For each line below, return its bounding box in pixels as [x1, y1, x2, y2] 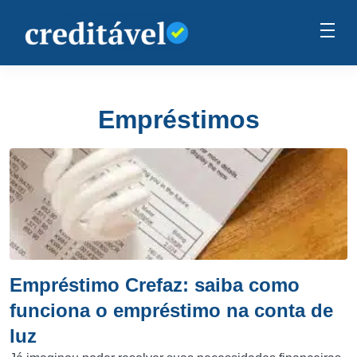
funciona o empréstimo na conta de [10, 300, 333, 321]
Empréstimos [97, 105, 260, 134]
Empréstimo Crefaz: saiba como [10, 274, 300, 296]
